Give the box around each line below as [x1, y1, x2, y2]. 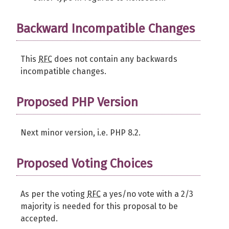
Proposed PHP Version [16, 95, 138, 109]
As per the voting [20, 189, 87, 199]
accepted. [20, 214, 58, 223]
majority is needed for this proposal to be [20, 201, 178, 211]
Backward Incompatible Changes [16, 21, 195, 36]
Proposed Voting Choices [16, 156, 152, 171]
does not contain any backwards [52, 54, 177, 64]
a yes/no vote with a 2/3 [101, 189, 193, 199]
